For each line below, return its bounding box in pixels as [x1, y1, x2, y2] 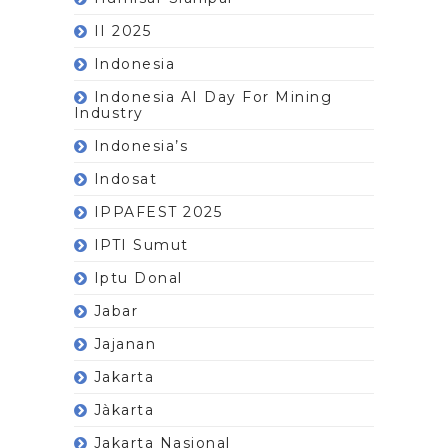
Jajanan [93, 334, 157, 353]
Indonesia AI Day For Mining [93, 87, 333, 106]
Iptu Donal [93, 268, 183, 287]
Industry [73, 103, 144, 122]
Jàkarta [93, 400, 155, 419]
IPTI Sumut [93, 235, 189, 254]
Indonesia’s [93, 136, 189, 155]
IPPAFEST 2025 [93, 202, 223, 221]
